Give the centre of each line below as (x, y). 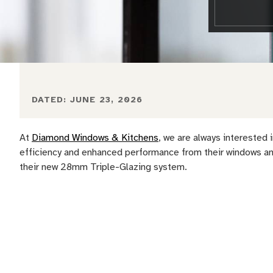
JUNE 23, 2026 (106, 99)
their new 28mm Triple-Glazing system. (103, 167)
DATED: (51, 99)
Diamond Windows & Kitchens (95, 138)
